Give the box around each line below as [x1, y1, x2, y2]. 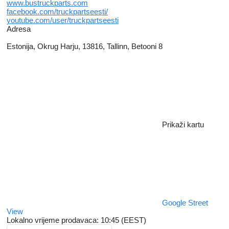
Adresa [7, 25, 31, 34]
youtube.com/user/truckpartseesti [7, 16, 119, 25]
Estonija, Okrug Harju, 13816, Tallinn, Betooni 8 [7, 42, 163, 51]
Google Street [162, 198, 208, 208]
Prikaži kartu [162, 120, 204, 129]
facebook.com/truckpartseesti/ [7, 7, 108, 16]
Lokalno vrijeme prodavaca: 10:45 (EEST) [7, 216, 146, 225]
